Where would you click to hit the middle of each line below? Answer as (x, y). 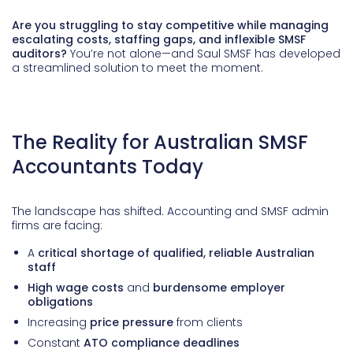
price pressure (132, 323)
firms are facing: (57, 226)
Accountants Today (108, 167)
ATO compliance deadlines (162, 343)
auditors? (39, 54)
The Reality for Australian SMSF (160, 143)
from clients (208, 323)
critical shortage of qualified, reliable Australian (176, 253)
